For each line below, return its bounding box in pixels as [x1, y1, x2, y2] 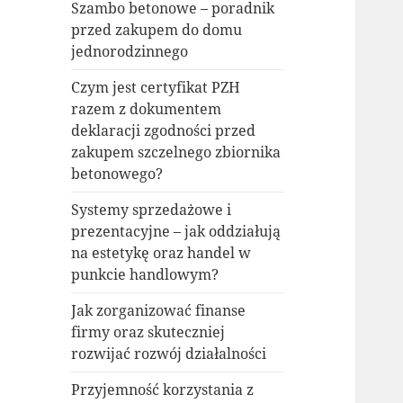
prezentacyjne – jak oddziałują [71, 221, 282, 242]
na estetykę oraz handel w [71, 243, 252, 264]
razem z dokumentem [71, 99, 222, 120]
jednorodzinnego [71, 41, 189, 62]
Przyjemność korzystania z [71, 380, 255, 400]
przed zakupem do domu [71, 20, 243, 40]
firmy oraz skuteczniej [71, 322, 226, 343]
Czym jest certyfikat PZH [71, 77, 241, 98]
